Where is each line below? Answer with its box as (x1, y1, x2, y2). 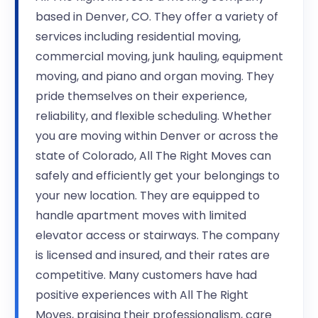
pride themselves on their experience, (35, 88, 247, 105)
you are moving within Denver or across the (35, 128, 278, 145)
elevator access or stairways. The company (35, 227, 280, 244)
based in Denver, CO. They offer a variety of (35, 9, 278, 26)
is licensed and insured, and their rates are (35, 247, 270, 264)
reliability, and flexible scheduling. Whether (35, 108, 272, 125)
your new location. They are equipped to (35, 187, 260, 204)
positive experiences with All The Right (35, 287, 248, 304)
